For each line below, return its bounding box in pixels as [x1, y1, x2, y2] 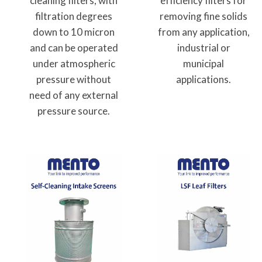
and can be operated [29, 42, 118, 54]
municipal [183, 57, 224, 70]
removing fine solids [160, 10, 247, 23]
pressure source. [37, 105, 110, 118]
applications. [176, 73, 231, 86]
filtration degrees [35, 10, 112, 23]
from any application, [157, 26, 250, 39]
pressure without [36, 73, 111, 86]
